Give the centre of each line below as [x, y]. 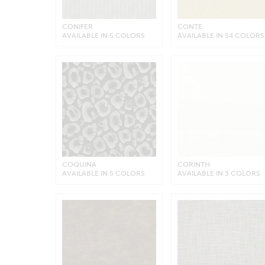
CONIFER [77, 26]
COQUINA [79, 164]
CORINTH [194, 164]
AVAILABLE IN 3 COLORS [219, 173]
